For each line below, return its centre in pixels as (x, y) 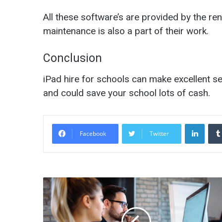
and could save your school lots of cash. (127, 93)
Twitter (159, 133)
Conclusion (73, 58)
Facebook (93, 133)
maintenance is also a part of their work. (126, 31)
